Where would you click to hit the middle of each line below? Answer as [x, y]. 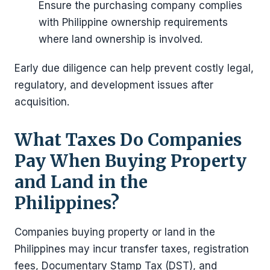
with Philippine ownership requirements [133, 22]
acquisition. [42, 102]
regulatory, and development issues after [114, 85]
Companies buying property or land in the [115, 232]
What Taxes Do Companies [128, 140]
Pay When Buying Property [130, 161]
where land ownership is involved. [121, 39]
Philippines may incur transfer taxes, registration [132, 249]
